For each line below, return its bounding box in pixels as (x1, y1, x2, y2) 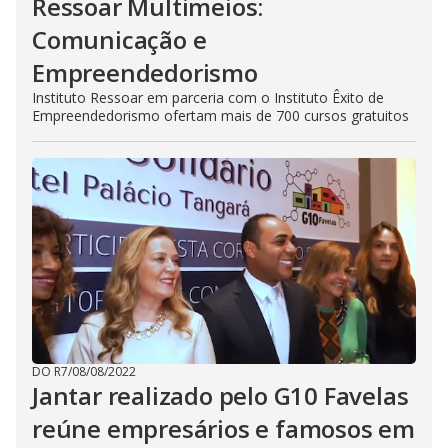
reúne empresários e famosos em (32, 412, 415, 445)
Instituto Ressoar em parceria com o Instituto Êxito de (32, 88, 384, 107)
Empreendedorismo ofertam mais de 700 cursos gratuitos (32, 106, 409, 125)
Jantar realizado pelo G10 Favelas (32, 379, 409, 412)
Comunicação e (32, 23, 207, 56)
